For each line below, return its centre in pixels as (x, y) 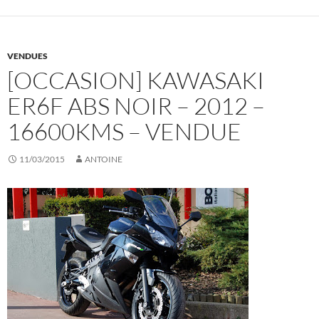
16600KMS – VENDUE (124, 132)
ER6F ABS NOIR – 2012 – (136, 106)
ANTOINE (104, 159)
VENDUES (27, 56)
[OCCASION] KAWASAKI (136, 80)
